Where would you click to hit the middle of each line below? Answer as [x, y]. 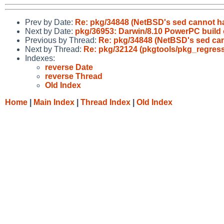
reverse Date [69, 67]
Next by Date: [50, 31]
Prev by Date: [50, 22]
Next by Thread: [54, 49]
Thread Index [105, 102]
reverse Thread [74, 76]
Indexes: [40, 58]
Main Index [54, 102]
